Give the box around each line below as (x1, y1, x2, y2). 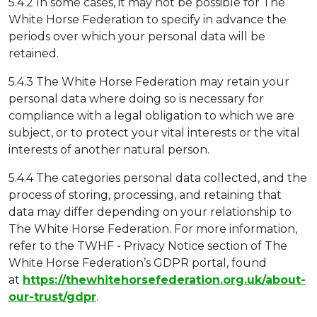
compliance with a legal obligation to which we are (8, 108, 294, 122)
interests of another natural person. (8, 142, 209, 156)
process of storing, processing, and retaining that (8, 188, 282, 202)
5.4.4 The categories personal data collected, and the (8, 171, 307, 185)
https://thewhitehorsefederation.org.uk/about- (23, 272, 306, 287)
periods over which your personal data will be (8, 29, 265, 43)
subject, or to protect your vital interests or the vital (8, 125, 300, 139)
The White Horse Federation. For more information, (8, 221, 297, 236)
